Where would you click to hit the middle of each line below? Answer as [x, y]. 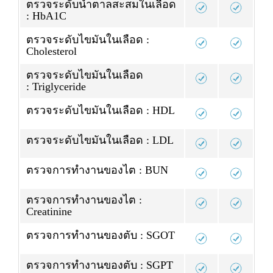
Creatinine [49, 212]
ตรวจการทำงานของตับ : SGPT [100, 265]
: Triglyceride [56, 87]
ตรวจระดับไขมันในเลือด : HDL [101, 111]
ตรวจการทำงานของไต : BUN [97, 170]
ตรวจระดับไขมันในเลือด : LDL [100, 140]
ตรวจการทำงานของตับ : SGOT [101, 236]
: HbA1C [46, 16]
